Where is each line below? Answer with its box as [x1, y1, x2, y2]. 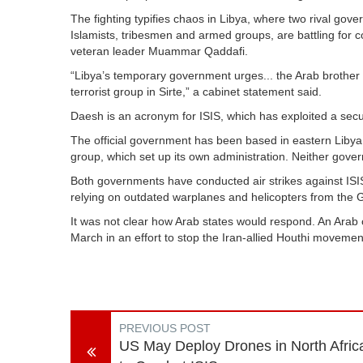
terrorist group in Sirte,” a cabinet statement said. [70, 85, 322, 98]
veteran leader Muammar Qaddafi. [70, 45, 248, 58]
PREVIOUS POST [119, 322, 211, 335]
